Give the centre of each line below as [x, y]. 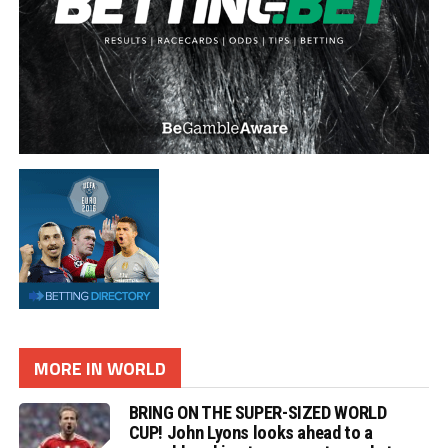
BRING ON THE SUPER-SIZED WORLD [257, 413]
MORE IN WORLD [99, 369]
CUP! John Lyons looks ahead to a [250, 433]
